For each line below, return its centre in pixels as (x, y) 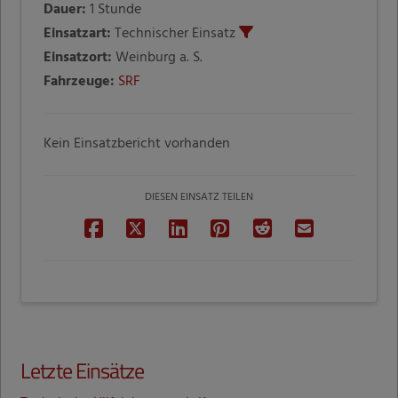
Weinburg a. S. (158, 57)
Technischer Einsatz (175, 33)
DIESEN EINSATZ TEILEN (199, 197)
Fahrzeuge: (80, 81)
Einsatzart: (78, 33)
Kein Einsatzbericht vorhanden (137, 143)
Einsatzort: (78, 57)
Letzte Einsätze (83, 370)
